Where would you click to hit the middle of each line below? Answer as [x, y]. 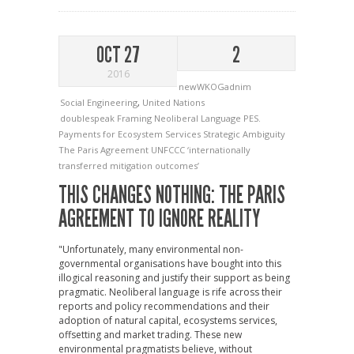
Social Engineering [99, 103]
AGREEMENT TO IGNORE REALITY [159, 219]
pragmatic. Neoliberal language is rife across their [170, 292]
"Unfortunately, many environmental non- [151, 250]
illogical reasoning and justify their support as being [174, 278]
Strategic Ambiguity [244, 134]
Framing [136, 119]
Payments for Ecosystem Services [131, 134]
